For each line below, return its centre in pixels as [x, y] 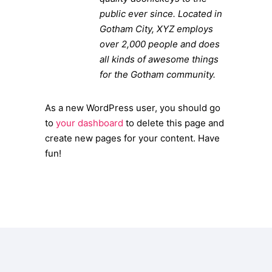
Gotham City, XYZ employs [156, 29]
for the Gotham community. [158, 74]
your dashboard [90, 123]
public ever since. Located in [161, 14]
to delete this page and [174, 123]
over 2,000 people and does [160, 44]
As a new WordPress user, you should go [133, 108]
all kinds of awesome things [159, 59]
